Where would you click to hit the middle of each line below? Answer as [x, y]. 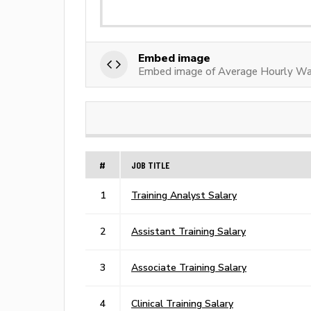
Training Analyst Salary [184, 195]
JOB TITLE [150, 165]
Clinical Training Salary [182, 303]
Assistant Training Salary [188, 231]
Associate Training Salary [189, 267]
